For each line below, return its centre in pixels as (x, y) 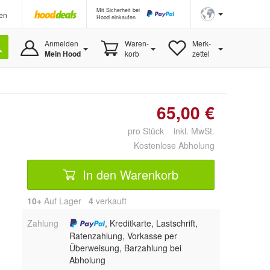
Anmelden (61, 43)
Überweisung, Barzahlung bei (125, 248)
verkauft (110, 201)
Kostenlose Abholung (174, 145)
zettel (201, 53)
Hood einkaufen (116, 17)
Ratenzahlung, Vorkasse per (123, 236)
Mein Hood (62, 54)
